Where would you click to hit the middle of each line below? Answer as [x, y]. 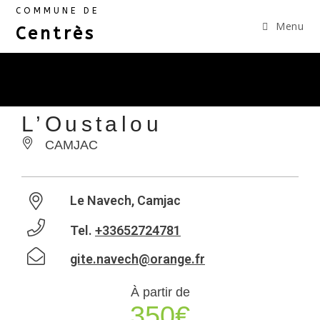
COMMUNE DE [57, 11]
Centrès [56, 34]
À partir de [160, 292]
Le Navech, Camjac [125, 200]
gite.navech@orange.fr [137, 259]
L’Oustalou [92, 124]
